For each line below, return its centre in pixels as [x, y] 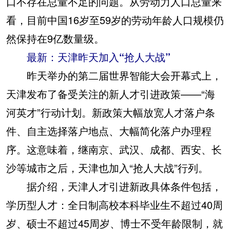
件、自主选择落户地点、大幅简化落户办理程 [109, 131]
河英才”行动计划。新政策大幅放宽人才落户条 [111, 112]
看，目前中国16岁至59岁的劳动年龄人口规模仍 [115, 20]
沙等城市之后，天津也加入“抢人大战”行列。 [107, 168]
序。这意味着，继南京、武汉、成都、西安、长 [114, 149]
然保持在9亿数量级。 [55, 38]
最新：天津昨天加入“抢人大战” [88, 57]
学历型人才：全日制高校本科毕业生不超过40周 [114, 205]
